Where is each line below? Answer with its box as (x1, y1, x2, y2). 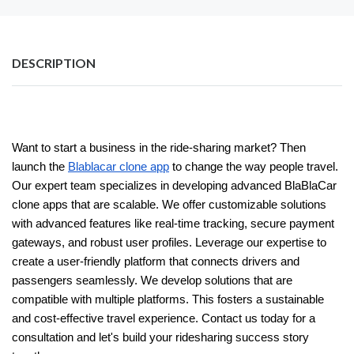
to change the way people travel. (169, 160, 338, 173)
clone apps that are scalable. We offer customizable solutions (12, 198, 326, 211)
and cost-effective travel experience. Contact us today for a (12, 311, 315, 325)
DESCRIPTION (12, 55, 96, 70)
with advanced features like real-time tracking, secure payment (12, 217, 334, 230)
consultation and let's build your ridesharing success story (12, 330, 309, 344)
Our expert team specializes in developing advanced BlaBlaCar (12, 179, 337, 192)
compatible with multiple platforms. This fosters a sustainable (12, 292, 324, 306)
